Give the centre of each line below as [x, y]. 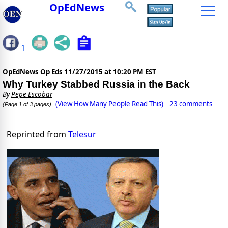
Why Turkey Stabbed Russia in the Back [96, 84]
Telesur [82, 135]
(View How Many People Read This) [109, 104]
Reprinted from [37, 135]
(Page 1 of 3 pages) [27, 105]
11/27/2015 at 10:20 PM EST [110, 72]
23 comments [191, 104]
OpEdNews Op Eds [33, 72]
